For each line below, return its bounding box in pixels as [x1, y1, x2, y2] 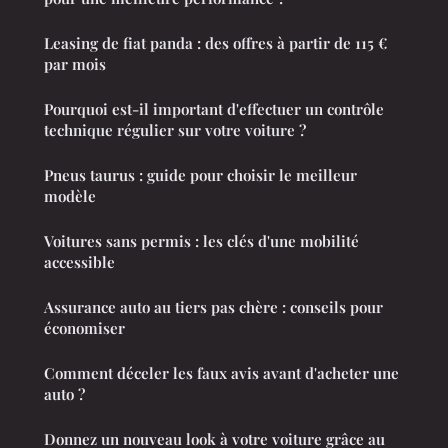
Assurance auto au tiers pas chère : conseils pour [44, 296, 383, 317]
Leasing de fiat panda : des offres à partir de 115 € [44, 32, 387, 53]
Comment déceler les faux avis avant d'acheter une [44, 362, 399, 383]
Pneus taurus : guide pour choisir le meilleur [44, 164, 357, 185]
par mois [44, 53, 106, 74]
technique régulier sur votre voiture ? [44, 119, 306, 140]
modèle [44, 185, 96, 206]
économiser [44, 317, 125, 338]
